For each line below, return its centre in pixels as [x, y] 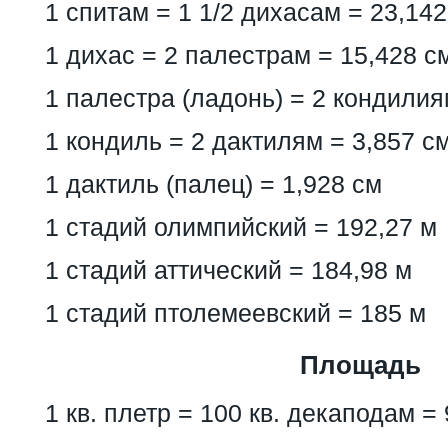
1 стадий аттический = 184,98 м [228, 269]
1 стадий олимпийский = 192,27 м [241, 226]
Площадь [360, 364]
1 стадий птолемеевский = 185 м [235, 312]
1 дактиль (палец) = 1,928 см [213, 183]
